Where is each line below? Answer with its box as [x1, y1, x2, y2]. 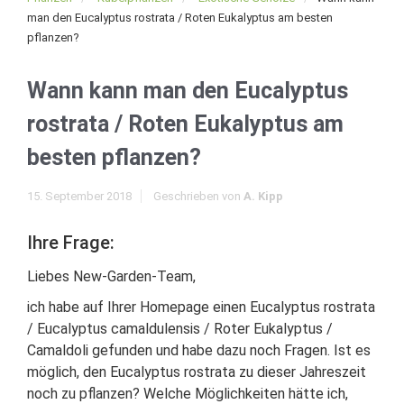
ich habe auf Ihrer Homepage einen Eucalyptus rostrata [27, 298, 375, 316]
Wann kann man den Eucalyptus [27, 78, 348, 104]
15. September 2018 [27, 189, 132, 203]
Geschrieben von [153, 189, 243, 203]
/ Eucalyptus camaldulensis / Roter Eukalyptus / [27, 320, 333, 337]
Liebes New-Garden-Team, [27, 268, 196, 285]
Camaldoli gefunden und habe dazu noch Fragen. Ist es [27, 342, 371, 359]
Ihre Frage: [27, 232, 115, 253]
